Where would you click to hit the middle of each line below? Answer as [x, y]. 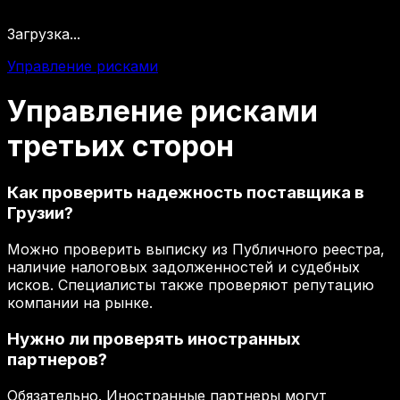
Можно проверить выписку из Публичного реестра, [196, 250]
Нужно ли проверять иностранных [154, 338]
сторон [183, 146]
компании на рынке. [80, 303]
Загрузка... [44, 33]
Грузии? [40, 213]
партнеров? [57, 359]
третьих [66, 146]
